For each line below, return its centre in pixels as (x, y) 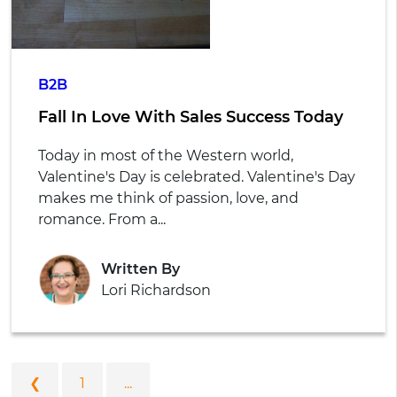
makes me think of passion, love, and (168, 198)
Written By (140, 269)
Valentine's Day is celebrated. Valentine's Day (196, 177)
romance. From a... (101, 220)
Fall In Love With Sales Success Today (190, 117)
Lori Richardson (156, 290)
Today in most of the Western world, (165, 156)
